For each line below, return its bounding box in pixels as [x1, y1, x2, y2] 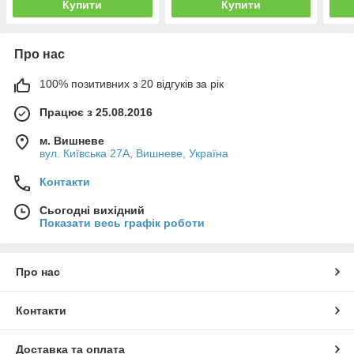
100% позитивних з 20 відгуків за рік [40, 77, 224, 90]
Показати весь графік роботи [40, 216, 205, 229]
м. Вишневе [40, 134, 104, 147]
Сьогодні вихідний [40, 203, 145, 217]
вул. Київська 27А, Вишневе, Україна [40, 146, 228, 160]
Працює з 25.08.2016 [40, 105, 153, 119]
